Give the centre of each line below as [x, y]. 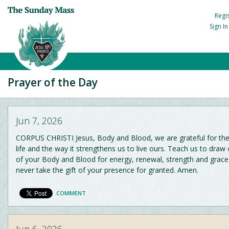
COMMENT [71, 193]
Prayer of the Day [53, 82]
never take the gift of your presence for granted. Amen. [107, 170]
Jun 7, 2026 [39, 121]
